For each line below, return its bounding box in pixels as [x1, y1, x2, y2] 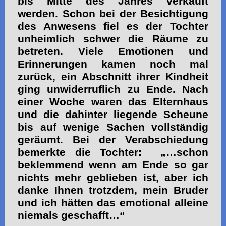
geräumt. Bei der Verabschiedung [18, 133, 208, 146]
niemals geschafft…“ [18, 209, 125, 221]
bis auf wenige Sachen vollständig [18, 121, 208, 133]
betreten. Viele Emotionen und [18, 45, 208, 58]
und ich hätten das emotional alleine [18, 196, 208, 209]
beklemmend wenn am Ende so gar [18, 158, 208, 171]
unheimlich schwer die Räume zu [18, 32, 208, 45]
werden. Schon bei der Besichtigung [18, 7, 208, 20]
